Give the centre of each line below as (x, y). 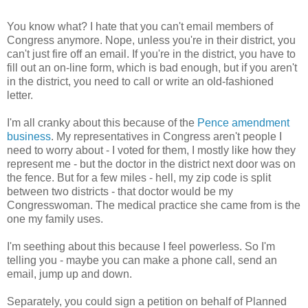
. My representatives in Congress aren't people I (166, 137)
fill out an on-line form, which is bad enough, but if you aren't (152, 68)
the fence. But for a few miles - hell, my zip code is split (139, 178)
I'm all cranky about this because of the (102, 123)
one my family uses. (55, 219)
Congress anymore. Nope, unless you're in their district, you (151, 41)
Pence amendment (243, 123)
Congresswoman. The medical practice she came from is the (154, 206)
